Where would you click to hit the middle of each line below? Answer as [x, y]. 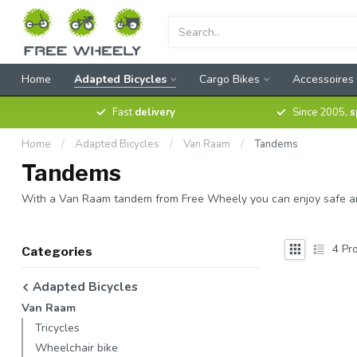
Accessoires [323, 79]
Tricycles [57, 328]
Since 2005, [321, 112]
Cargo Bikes [229, 79]
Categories [57, 251]
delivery [155, 112]
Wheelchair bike [76, 347]
